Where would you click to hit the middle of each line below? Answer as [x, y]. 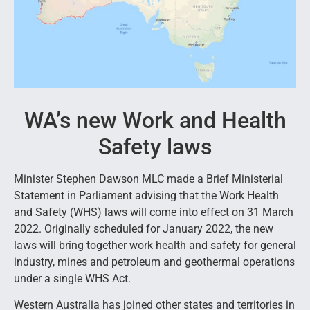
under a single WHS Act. [72, 278]
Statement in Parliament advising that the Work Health [146, 195]
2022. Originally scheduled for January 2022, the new [144, 228]
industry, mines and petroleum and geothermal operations [154, 262]
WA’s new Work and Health [155, 120]
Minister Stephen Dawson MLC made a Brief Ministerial [148, 179]
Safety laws [155, 146]
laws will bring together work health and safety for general [155, 245]
